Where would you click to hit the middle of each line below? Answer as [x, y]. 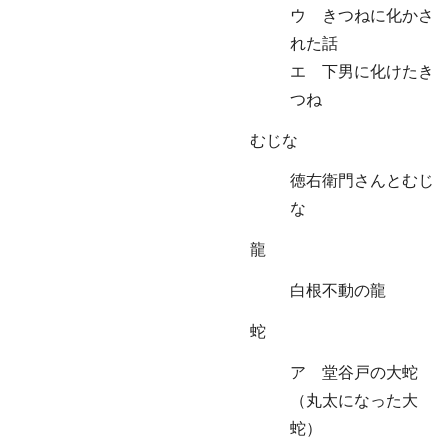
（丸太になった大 [354, 400]
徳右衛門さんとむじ [362, 181]
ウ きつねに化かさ [362, 15]
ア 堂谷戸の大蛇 [354, 372]
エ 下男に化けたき [362, 71]
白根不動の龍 [338, 290]
